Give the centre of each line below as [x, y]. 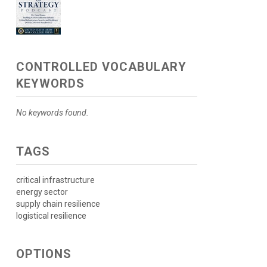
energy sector [42, 192]
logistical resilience [51, 216]
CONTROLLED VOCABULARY [101, 67]
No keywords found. [52, 113]
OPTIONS [44, 254]
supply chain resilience [58, 204]
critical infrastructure [55, 180]
